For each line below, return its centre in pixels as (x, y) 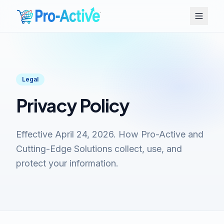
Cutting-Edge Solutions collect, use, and (99, 149)
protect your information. (67, 163)
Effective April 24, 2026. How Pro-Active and (110, 134)
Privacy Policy (73, 105)
